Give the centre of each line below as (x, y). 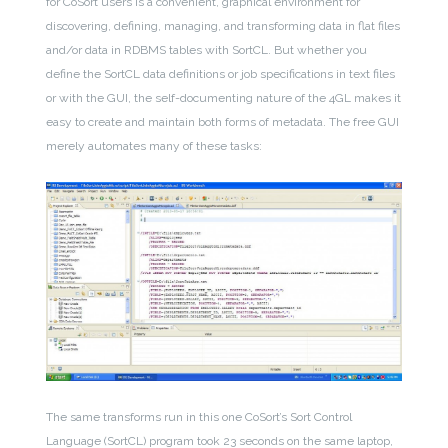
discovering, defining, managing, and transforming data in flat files (223, 25)
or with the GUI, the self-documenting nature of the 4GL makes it (224, 97)
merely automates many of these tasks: (154, 145)
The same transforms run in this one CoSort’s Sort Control (199, 417)
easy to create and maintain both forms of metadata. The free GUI (223, 121)
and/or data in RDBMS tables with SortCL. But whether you (207, 49)
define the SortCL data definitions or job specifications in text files (221, 73)
